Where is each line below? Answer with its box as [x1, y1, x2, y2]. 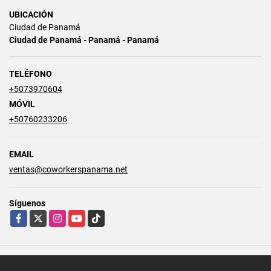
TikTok [88, 211, 112, 221]
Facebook [10, 211, 47, 221]
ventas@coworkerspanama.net [9, 164, 128, 174]
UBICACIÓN [9, 9, 53, 19]
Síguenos [9, 198, 45, 208]
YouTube [68, 211, 101, 221]
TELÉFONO [9, 68, 52, 79]
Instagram [49, 211, 88, 221]
